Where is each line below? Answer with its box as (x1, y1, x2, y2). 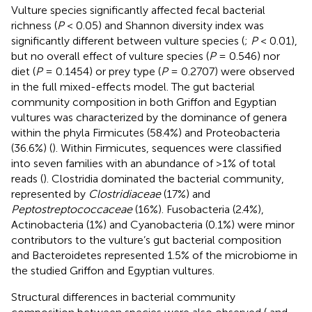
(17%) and (161, 187, 210, 201)
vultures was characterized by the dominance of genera (11, 110, 287, 124)
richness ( (11, 18, 57, 32)
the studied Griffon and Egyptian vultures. (11, 263, 214, 277)
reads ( (11, 171, 43, 185)
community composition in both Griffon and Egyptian (11, 95, 276, 109)
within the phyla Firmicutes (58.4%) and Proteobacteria (11, 125, 280, 139)
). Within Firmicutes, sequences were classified (52, 141, 281, 155)
